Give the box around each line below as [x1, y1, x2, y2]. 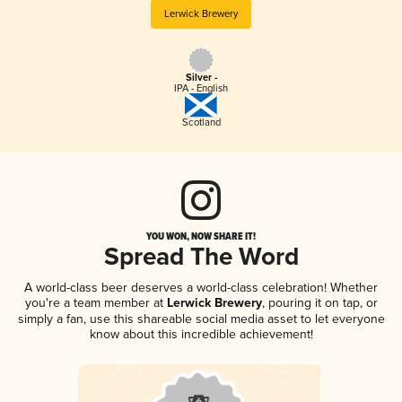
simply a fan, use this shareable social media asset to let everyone [17, 310, 385, 327]
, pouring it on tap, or [261, 294, 378, 310]
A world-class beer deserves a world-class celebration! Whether [24, 279, 378, 295]
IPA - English [174, 83, 228, 95]
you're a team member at [24, 294, 163, 310]
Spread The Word [103, 241, 299, 274]
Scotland [181, 116, 221, 128]
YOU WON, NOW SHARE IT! [146, 228, 256, 243]
